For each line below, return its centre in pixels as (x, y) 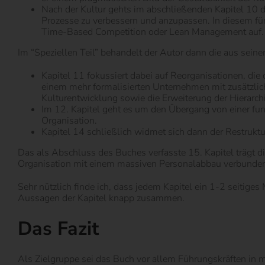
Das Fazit (58, 229)
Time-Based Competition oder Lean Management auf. (153, 32)
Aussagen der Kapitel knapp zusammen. (101, 198)
